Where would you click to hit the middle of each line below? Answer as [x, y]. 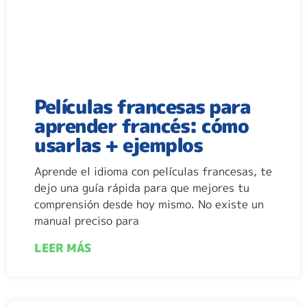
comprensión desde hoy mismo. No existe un [149, 204]
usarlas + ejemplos [118, 145]
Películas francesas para [142, 106]
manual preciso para [87, 220]
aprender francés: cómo [141, 125]
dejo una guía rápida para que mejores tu [142, 187]
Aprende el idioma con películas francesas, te [153, 171]
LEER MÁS [63, 247]
